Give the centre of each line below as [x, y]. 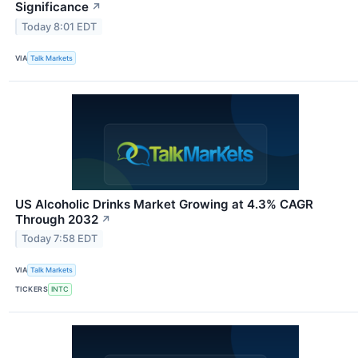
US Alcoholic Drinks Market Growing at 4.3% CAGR [164, 204]
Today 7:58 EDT [60, 239]
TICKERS [32, 289]
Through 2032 [57, 219]
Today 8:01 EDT [60, 27]
